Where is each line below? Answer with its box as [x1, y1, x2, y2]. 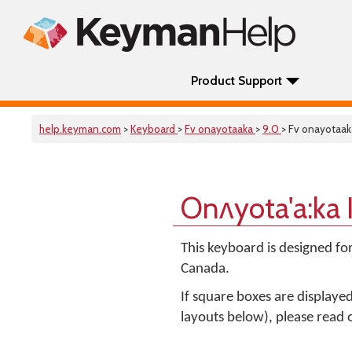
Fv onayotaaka [185, 123, 255, 135]
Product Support [191, 73, 282, 88]
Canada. [181, 262, 229, 277]
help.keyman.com [39, 123, 121, 135]
